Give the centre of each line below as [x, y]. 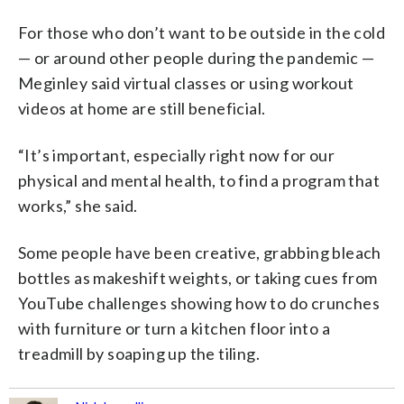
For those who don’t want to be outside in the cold [202, 32]
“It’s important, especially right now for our [176, 155]
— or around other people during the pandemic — [197, 57]
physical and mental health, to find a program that [199, 180]
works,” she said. [78, 205]
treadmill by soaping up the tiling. [139, 353]
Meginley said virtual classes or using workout [186, 83]
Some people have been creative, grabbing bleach [200, 252]
